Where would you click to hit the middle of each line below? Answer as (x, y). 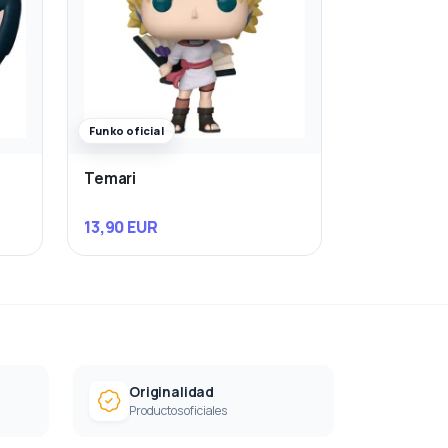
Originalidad (172, 391)
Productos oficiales (178, 410)
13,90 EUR (121, 226)
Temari (110, 179)
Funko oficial (126, 131)
